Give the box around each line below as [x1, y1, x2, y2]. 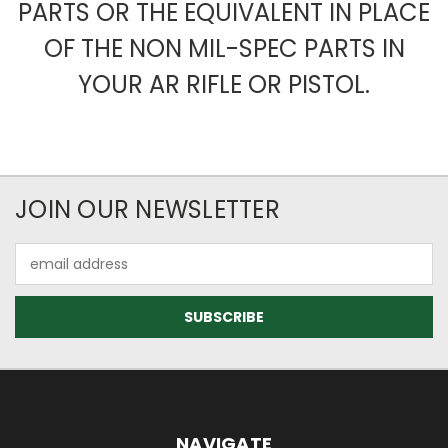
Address [15, 264, 70, 285]
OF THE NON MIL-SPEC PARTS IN [43, 32, 405, 66]
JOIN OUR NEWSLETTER [15, 193, 280, 227]
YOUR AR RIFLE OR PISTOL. [78, 68, 370, 102]
